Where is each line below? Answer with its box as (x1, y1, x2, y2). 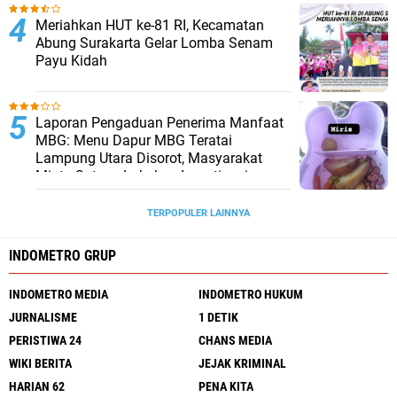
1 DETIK (198, 310, 238, 324)
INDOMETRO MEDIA (9, 287, 108, 301)
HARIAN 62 (9, 379, 65, 393)
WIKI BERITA (9, 356, 72, 370)
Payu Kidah (35, 52, 107, 69)
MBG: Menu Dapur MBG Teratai (35, 132, 232, 149)
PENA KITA (198, 379, 253, 393)
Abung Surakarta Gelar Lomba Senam (35, 35, 273, 51)
